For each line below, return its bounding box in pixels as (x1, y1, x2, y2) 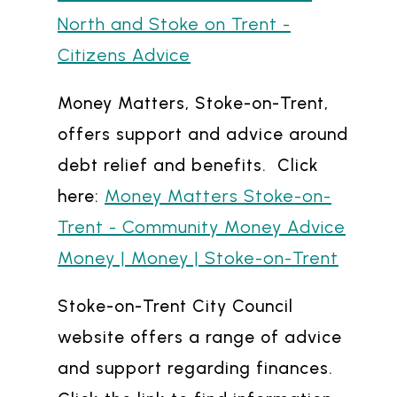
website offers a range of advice (58, 327, 342, 348)
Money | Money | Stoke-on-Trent (58, 246, 339, 269)
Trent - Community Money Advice (58, 215, 346, 237)
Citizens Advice (58, 43, 191, 66)
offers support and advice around (58, 123, 348, 144)
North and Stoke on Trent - (58, 12, 291, 35)
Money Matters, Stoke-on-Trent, (58, 92, 329, 113)
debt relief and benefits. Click (58, 154, 319, 175)
